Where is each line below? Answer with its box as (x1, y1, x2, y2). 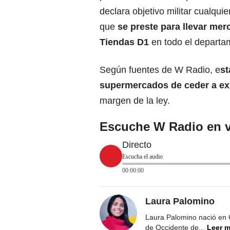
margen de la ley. (100, 95, 170, 106)
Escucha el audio (122, 153, 163, 161)
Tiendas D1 (100, 37, 151, 48)
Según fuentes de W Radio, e (100, 65, 220, 75)
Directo (122, 140, 151, 150)
